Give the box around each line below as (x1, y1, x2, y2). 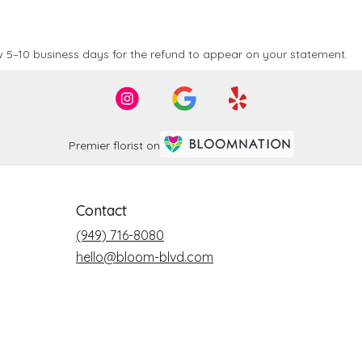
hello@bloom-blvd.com (76, 249, 213, 265)
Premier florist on (68, 137, 160, 153)
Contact (76, 201, 127, 220)
